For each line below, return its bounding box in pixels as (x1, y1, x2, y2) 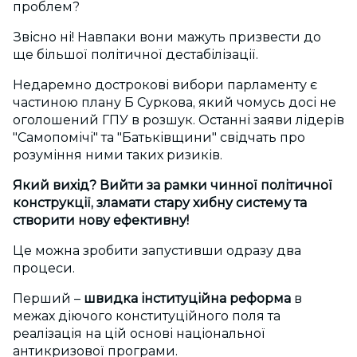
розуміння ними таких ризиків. (13, 147, 222, 163)
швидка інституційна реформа (84, 291, 291, 307)
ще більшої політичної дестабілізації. (13, 47, 258, 63)
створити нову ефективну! (13, 213, 189, 229)
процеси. (13, 261, 75, 277)
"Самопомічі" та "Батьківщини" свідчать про (13, 130, 305, 146)
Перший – (13, 291, 84, 307)
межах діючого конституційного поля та (13, 308, 280, 324)
